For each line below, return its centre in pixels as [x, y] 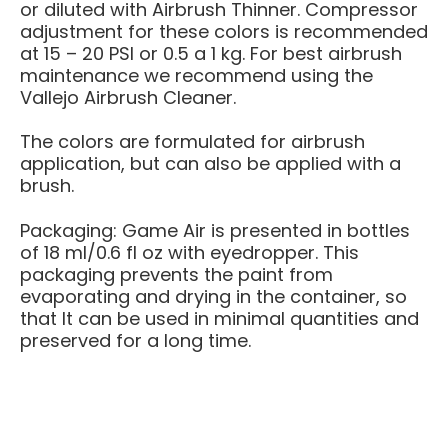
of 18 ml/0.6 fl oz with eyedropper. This [189, 252]
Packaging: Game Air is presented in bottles [215, 230]
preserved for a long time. [135, 340]
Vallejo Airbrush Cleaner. [128, 97]
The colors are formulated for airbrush [192, 142]
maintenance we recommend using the [196, 75]
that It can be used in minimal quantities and [219, 318]
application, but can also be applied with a [210, 164]
